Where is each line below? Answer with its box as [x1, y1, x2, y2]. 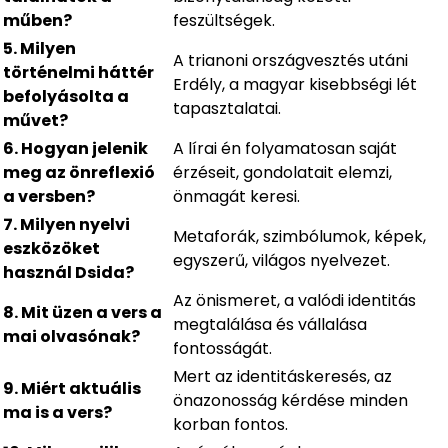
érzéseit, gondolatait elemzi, [173, 161, 392, 185]
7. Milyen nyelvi [3, 213, 130, 237]
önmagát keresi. [173, 185, 300, 209]
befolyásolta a [3, 85, 129, 109]
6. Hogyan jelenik [3, 137, 148, 161]
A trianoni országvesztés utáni [173, 49, 408, 73]
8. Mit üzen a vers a [3, 301, 162, 325]
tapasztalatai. [173, 97, 281, 121]
